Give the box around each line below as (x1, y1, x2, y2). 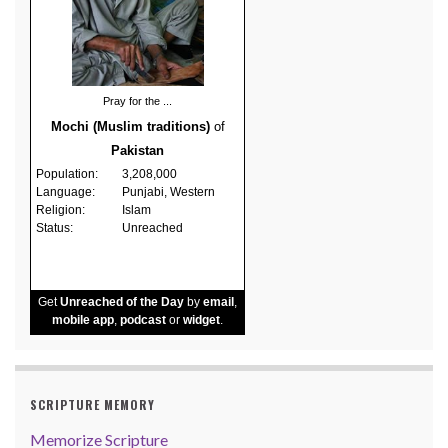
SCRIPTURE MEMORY (30, 395, 155, 413)
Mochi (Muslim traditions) (50, 118, 210, 134)
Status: (36, 220, 73, 235)
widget (183, 312, 220, 327)
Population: (36, 166, 98, 181)
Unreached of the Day (60, 294, 184, 309)
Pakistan (111, 142, 164, 158)
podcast (120, 312, 166, 327)
